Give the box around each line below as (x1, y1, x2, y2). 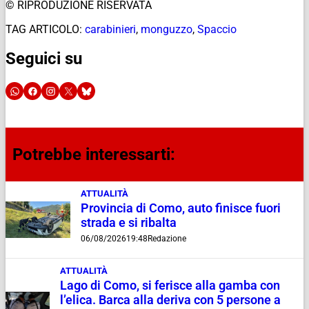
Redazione (147, 234, 186, 244)
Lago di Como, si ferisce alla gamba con (60, 279, 281, 293)
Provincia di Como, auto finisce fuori (80, 201, 281, 216)
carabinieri (85, 22, 136, 36)
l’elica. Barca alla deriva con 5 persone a (60, 293, 281, 308)
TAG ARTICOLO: (6, 22, 82, 36)
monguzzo (141, 22, 192, 36)
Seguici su (6, 49, 82, 69)
